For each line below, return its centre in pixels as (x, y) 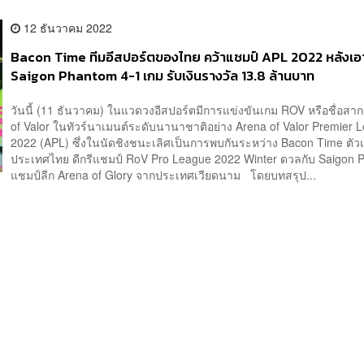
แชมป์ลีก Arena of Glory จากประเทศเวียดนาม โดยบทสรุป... (164, 174)
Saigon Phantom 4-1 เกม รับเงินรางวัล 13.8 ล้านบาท (163, 76)
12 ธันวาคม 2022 (67, 28)
